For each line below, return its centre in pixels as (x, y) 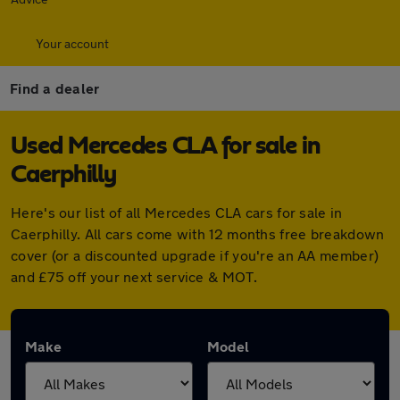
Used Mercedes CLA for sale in (166, 146)
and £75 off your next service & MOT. (134, 276)
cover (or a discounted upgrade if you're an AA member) (195, 255)
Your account (72, 43)
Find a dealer (55, 88)
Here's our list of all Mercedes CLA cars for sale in (177, 212)
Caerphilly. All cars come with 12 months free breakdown (198, 233)
